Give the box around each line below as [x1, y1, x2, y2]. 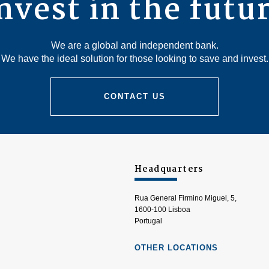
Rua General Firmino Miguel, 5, [134, 194, 237, 202]
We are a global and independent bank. [50, 40, 219, 50]
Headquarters [134, 162, 204, 177]
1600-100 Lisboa [134, 205, 190, 214]
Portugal [134, 217, 162, 225]
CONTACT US [103, 92, 166, 101]
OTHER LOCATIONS [134, 243, 218, 252]
